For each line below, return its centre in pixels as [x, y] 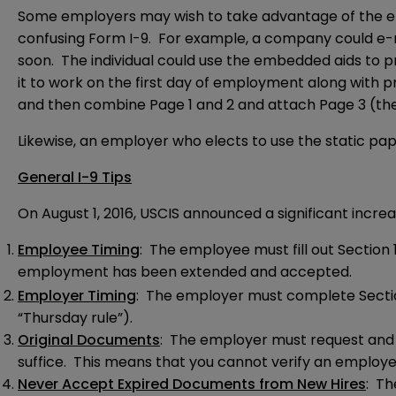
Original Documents [89, 340]
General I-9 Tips [75, 178]
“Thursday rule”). [75, 318]
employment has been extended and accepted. [185, 272]
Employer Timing [77, 296]
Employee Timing [79, 250]
